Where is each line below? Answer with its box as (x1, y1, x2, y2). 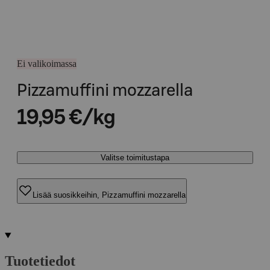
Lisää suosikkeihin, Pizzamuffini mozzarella (33, 190, 186, 199)
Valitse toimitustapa (101, 153, 169, 162)
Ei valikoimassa (17, 58, 77, 69)
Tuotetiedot (5, 253, 75, 269)
